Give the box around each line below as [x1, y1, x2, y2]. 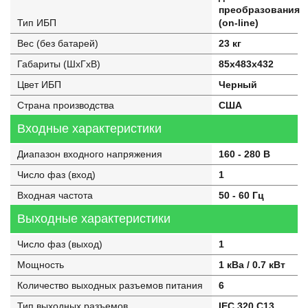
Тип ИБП [17, 17, 56, 28]
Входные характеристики [17, 122, 162, 135]
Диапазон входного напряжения [17, 148, 162, 159]
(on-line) [218, 17, 258, 28]
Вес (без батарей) [17, 38, 98, 49]
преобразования [218, 4, 300, 15]
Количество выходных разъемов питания [17, 280, 203, 291]
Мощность [17, 259, 64, 270]
